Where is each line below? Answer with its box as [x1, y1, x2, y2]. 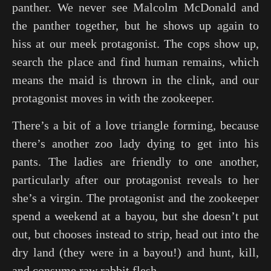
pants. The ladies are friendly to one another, [12, 155, 259, 168]
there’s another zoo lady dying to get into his [12, 137, 259, 150]
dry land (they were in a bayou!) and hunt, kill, [12, 246, 259, 259]
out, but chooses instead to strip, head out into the [12, 227, 259, 241]
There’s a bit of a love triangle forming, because [12, 119, 259, 132]
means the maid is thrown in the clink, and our [12, 73, 259, 87]
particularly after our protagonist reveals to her [12, 173, 259, 186]
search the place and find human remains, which [12, 55, 259, 68]
